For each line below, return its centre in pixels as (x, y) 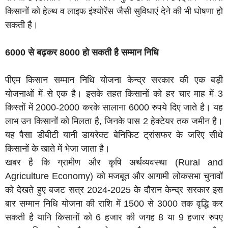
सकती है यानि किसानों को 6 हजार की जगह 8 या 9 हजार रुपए (114, 218)
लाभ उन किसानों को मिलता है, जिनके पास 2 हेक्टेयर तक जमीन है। (114, 121)
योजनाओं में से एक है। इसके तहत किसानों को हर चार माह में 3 (114, 94)
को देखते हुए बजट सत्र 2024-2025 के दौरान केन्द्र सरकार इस (114, 190)
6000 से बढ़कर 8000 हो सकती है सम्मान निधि (82, 53)
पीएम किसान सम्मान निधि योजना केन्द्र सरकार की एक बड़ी (114, 80)
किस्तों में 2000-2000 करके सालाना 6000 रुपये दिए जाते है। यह (114, 108)
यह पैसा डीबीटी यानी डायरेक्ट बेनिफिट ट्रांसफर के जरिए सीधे (114, 135)
